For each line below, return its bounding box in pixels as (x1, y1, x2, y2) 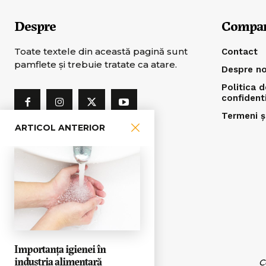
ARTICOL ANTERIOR (15, 122, 105, 134)
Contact (221, 46, 258, 58)
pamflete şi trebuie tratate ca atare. (14, 59, 177, 71)
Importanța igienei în (14, 240, 106, 256)
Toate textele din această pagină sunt (14, 46, 188, 58)
